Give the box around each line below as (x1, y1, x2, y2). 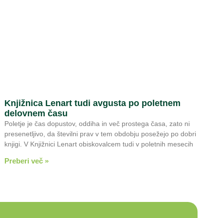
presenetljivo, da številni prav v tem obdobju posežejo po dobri (4, 129, 197, 138)
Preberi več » (4, 156, 49, 165)
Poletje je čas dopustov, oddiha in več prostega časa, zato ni (4, 119, 190, 127)
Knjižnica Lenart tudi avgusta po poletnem (4, 98, 181, 108)
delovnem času (4, 108, 68, 118)
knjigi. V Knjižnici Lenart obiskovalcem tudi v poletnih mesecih (4, 140, 194, 148)
